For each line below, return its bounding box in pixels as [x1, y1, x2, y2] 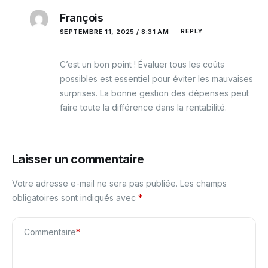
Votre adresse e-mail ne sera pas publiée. [12, 178, 178, 188]
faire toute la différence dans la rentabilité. [60, 102, 227, 112]
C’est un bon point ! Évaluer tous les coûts [60, 59, 224, 69]
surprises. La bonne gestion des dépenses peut [60, 87, 249, 98]
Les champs [180, 178, 227, 188]
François [60, 11, 103, 24]
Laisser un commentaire [12, 151, 144, 166]
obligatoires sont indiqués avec [12, 192, 138, 203]
